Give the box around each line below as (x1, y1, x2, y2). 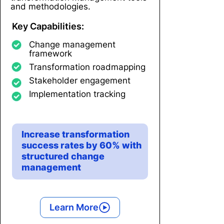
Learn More (49, 202, 98, 213)
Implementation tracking (29, 88, 125, 99)
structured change (21, 150, 104, 161)
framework (29, 48, 72, 58)
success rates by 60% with (21, 139, 141, 150)
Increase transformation (21, 128, 129, 139)
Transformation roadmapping (29, 61, 145, 72)
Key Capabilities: (12, 20, 84, 31)
